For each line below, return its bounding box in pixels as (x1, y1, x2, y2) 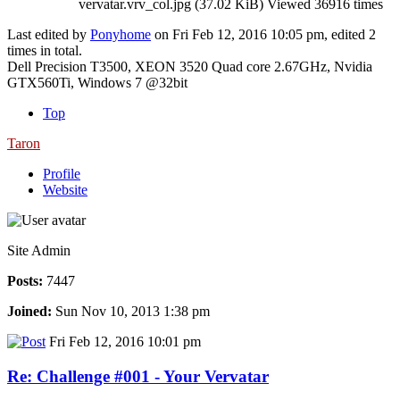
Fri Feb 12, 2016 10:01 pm (46, 334, 201, 350)
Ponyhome (90, 27, 151, 43)
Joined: (7, 304, 52, 320)
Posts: (7, 273, 43, 289)
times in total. (7, 43, 82, 59)
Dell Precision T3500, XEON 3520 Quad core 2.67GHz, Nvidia (7, 59, 372, 75)
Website (43, 182, 87, 198)
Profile (43, 166, 80, 182)
